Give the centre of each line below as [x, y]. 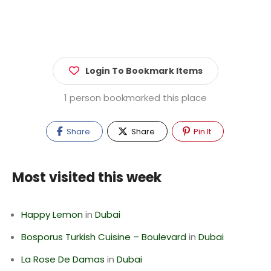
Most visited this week [87, 178]
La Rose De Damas [63, 259]
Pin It [201, 132]
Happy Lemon [52, 214]
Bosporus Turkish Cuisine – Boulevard [104, 237]
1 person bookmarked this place [135, 98]
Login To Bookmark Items [144, 71]
